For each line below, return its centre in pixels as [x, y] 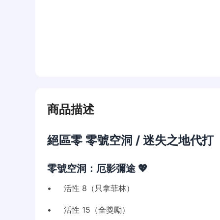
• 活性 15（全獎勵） [88, 210]
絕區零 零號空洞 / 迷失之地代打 [130, 140]
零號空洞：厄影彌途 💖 [97, 168]
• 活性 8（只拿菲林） [91, 188]
